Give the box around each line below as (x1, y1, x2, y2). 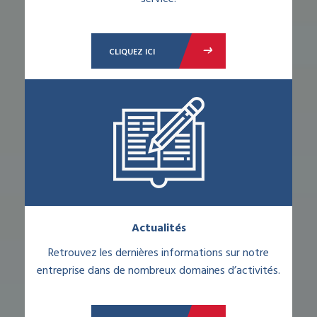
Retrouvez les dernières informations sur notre (48, 243, 269, 263)
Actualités (131, 219, 186, 238)
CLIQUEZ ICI (109, 45, 155, 59)
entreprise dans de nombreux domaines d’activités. (37, 261, 280, 280)
